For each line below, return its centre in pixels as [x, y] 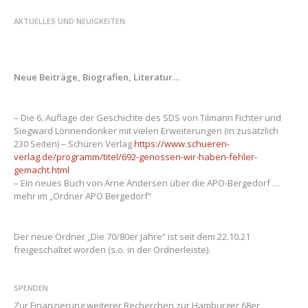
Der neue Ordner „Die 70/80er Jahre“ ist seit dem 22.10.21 [132, 236]
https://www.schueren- [181, 143]
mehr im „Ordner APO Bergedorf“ [82, 196]
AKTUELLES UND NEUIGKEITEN [69, 21]
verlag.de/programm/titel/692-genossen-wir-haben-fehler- [135, 156]
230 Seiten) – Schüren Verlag [74, 143]
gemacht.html [41, 169]
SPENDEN [31, 287]
